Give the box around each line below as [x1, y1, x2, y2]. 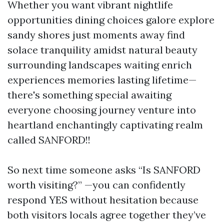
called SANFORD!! [7, 133, 90, 146]
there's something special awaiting [7, 88, 171, 101]
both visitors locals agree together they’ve [7, 208, 206, 221]
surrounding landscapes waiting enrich [7, 58, 192, 71]
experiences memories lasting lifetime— [7, 73, 196, 86]
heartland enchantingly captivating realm [7, 118, 203, 131]
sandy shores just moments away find [7, 28, 185, 41]
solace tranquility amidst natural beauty [7, 43, 197, 56]
